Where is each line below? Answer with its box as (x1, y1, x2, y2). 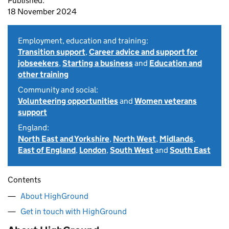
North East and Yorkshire (18, 134, 109, 144)
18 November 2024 (8, 7, 77, 16)
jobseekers (18, 58, 59, 68)
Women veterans (134, 96, 197, 106)
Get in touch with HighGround (20, 207, 127, 216)
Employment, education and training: (18, 36, 148, 45)
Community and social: (18, 85, 98, 95)
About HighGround (20, 191, 88, 201)
